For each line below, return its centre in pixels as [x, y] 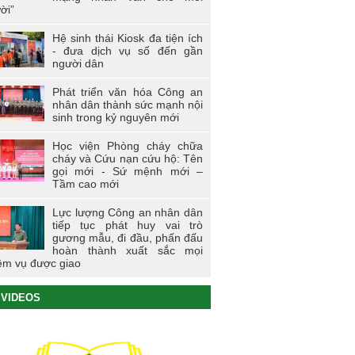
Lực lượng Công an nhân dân [128, 212]
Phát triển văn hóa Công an [128, 92]
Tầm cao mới [86, 184]
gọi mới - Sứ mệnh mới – [128, 171]
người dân [78, 63]
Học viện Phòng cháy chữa [128, 146]
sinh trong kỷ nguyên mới [116, 117]
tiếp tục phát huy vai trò [128, 225]
